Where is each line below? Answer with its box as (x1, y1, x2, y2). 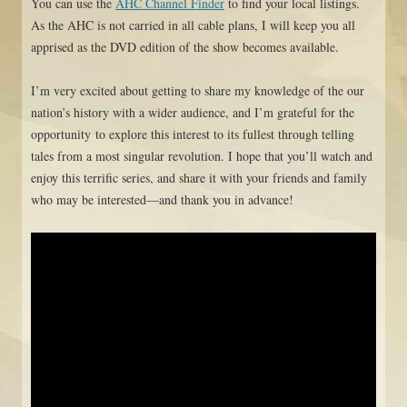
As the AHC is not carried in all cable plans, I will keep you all (31, 15, 355, 34)
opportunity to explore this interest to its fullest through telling (31, 124, 354, 143)
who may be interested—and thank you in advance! (31, 190, 293, 208)
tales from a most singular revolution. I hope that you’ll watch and (31, 146, 372, 164)
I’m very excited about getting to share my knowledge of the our (31, 81, 364, 99)
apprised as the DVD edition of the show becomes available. (31, 37, 339, 55)
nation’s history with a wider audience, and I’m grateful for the (31, 103, 354, 121)
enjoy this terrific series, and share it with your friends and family (31, 168, 367, 186)
